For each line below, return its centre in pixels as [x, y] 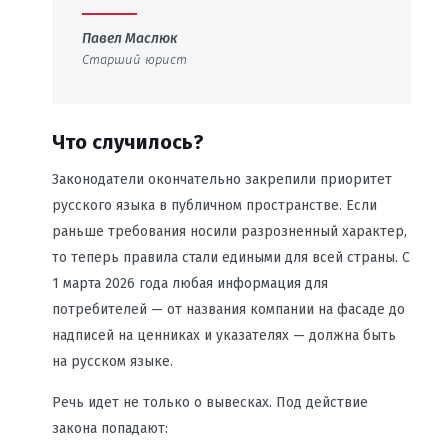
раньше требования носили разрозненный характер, [229, 231]
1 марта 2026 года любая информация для [189, 283]
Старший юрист [134, 59]
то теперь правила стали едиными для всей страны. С [230, 257]
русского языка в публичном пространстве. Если [214, 205]
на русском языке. [112, 361]
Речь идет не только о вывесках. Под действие [209, 402]
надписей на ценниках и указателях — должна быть [223, 335]
